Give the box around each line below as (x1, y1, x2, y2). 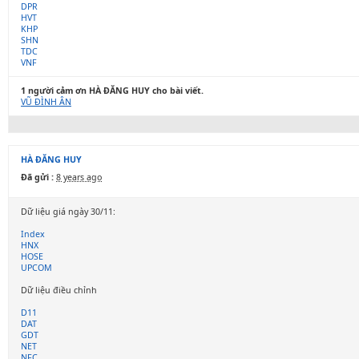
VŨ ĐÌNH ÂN (21, 96, 71, 107)
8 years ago (56, 171, 102, 183)
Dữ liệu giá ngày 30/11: (21, 206, 115, 217)
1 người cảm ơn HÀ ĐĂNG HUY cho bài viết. (21, 85, 204, 96)
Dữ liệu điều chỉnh (21, 284, 97, 296)
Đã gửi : (21, 171, 54, 183)
